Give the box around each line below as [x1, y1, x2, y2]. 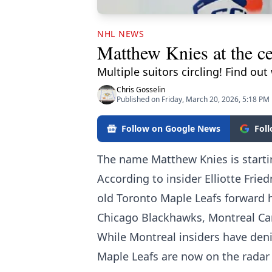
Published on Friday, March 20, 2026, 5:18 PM [117, 94, 270, 105]
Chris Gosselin [117, 84, 165, 95]
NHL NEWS [97, 28, 144, 40]
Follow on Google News [121, 123, 220, 135]
